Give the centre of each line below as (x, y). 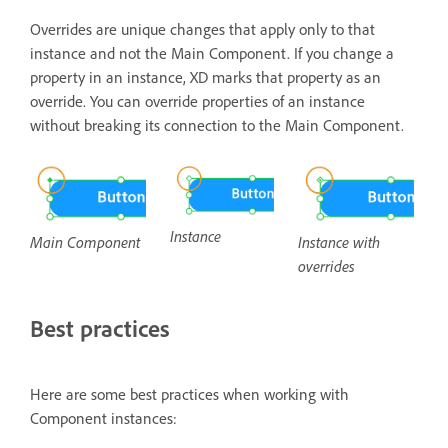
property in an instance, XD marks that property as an (205, 77)
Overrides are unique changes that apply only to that (202, 29)
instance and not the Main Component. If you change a (212, 53)
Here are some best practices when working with (189, 394)
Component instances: (103, 418)
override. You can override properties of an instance (197, 101)
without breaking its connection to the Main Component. (219, 125)
